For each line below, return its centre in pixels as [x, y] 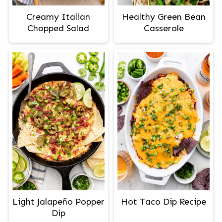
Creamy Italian [58, 17]
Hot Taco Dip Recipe [164, 201]
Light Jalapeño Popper [58, 201]
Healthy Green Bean [164, 17]
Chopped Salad [58, 28]
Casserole [164, 28]
